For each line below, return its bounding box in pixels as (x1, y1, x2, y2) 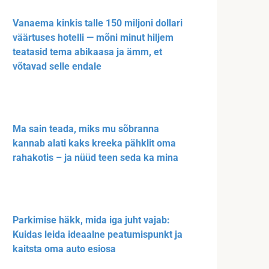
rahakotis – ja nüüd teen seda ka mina (13, 151, 178, 163)
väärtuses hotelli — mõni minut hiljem (13, 31, 174, 43)
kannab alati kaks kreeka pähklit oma (13, 137, 176, 149)
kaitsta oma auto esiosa (13, 243, 116, 255)
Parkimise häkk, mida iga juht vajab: (13, 214, 170, 226)
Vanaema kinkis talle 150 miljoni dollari (13, 17, 183, 29)
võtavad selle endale (13, 60, 101, 72)
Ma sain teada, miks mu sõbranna (13, 122, 159, 134)
